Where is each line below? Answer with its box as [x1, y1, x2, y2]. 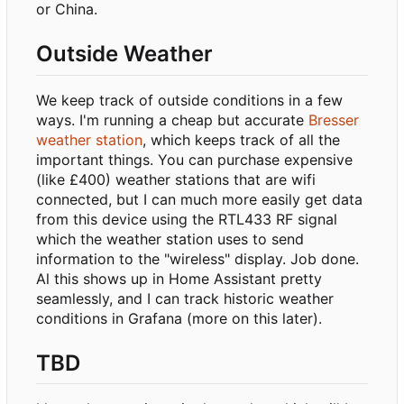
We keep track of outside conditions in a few [36, 90, 343, 109]
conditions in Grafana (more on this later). [36, 308, 322, 327]
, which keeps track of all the [142, 130, 340, 149]
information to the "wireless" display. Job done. [36, 249, 359, 268]
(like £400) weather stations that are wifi [36, 170, 316, 188]
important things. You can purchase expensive [36, 150, 353, 169]
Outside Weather [36, 41, 213, 68]
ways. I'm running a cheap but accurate [36, 110, 308, 129]
